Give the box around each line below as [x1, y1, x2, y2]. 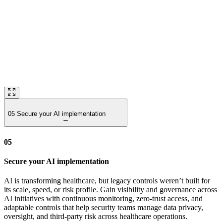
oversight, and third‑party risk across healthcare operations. [4, 212, 187, 221]
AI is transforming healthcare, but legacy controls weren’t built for [4, 176, 210, 185]
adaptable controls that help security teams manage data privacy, [4, 203, 203, 212]
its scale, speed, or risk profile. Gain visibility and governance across [4, 185, 217, 194]
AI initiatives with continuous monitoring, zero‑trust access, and [4, 194, 203, 203]
